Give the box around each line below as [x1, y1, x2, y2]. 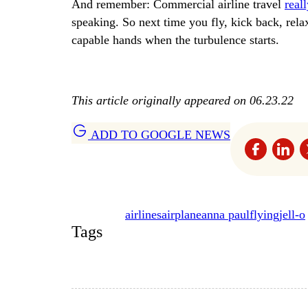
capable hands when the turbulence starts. [71, 33, 279, 47]
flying [250, 207, 279, 221]
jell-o [279, 207, 305, 221]
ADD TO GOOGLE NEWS [88, 127, 230, 142]
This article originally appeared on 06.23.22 [71, 93, 294, 107]
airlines [125, 207, 162, 221]
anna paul [201, 207, 250, 221]
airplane [162, 207, 201, 221]
